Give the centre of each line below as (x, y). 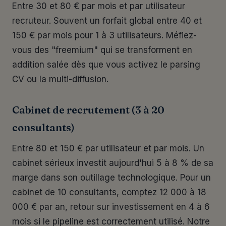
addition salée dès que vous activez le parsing (106, 65)
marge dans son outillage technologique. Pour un (111, 178)
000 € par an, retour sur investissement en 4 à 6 (111, 207)
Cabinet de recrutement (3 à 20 (88, 110)
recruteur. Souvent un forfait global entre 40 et (107, 21)
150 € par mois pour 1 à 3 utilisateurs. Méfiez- (104, 35)
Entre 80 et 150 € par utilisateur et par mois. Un (108, 148)
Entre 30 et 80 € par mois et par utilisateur (99, 6)
